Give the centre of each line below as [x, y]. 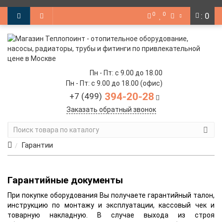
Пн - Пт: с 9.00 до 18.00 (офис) [114, 83]
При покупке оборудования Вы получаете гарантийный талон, [111, 195]
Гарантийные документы [65, 180]
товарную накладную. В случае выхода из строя [111, 215]
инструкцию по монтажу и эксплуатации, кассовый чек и [111, 205]
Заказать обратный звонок [111, 110]
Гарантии [37, 145]
